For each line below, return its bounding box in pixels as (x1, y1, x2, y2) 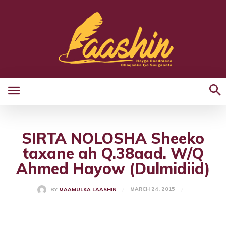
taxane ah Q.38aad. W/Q (22, 144, 204, 163)
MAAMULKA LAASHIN (59, 186, 117, 193)
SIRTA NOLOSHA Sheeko (22, 129, 204, 148)
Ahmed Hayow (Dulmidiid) (16, 159, 210, 178)
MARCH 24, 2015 (130, 186, 175, 193)
